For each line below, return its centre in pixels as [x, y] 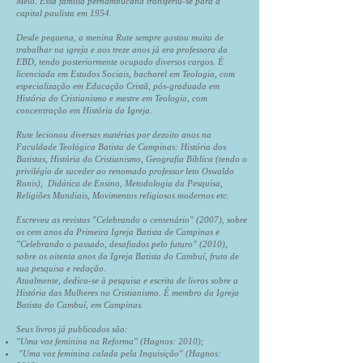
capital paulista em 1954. [64, 13]
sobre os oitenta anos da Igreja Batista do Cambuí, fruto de [128, 256]
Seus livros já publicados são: [72, 329]
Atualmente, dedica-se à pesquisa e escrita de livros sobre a [127, 280]
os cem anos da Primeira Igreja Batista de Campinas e [118, 232]
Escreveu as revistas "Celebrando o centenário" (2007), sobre [132, 220]
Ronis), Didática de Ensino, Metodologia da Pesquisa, [120, 183]
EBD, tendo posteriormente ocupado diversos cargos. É [120, 62]
